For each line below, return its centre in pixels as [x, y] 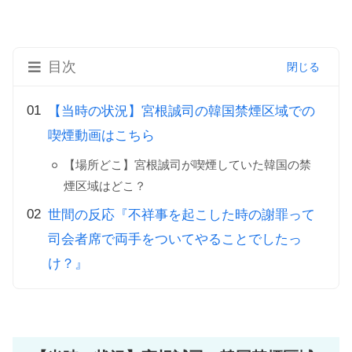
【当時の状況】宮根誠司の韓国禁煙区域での [181, 111]
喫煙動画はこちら [101, 136]
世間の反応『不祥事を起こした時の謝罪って [181, 215]
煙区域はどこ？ [105, 186]
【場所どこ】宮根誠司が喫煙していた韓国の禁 [187, 165]
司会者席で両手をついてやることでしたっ [175, 239]
